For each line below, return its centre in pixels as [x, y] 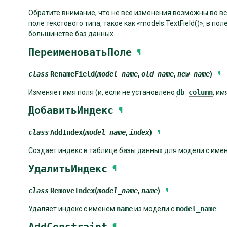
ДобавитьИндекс [71, 111]
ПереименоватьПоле [80, 52]
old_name [158, 74]
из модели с [154, 209]
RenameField [72, 74]
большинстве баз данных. [72, 34]
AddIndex [66, 133]
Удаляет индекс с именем [72, 209]
